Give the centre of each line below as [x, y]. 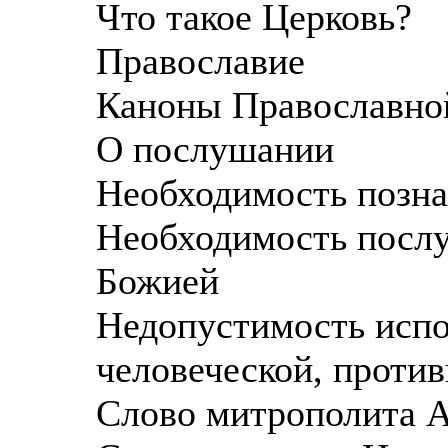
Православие [200, 60]
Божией [157, 280]
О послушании [215, 148]
